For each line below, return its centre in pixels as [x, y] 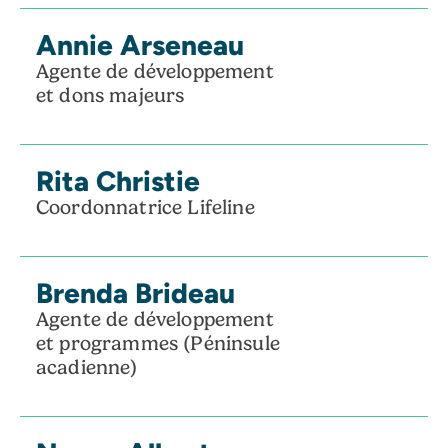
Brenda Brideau [135, 292]
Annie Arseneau [140, 44]
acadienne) [87, 367]
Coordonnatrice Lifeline [145, 207]
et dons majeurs [110, 95]
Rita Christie [118, 180]
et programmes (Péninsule [158, 343]
